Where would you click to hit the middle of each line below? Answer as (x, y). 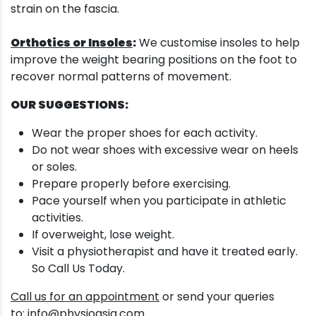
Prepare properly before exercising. (131, 184)
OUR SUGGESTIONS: (69, 105)
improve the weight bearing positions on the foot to (154, 60)
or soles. (54, 167)
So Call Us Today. (78, 269)
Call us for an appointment (85, 297)
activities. (57, 218)
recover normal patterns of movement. (121, 77)
